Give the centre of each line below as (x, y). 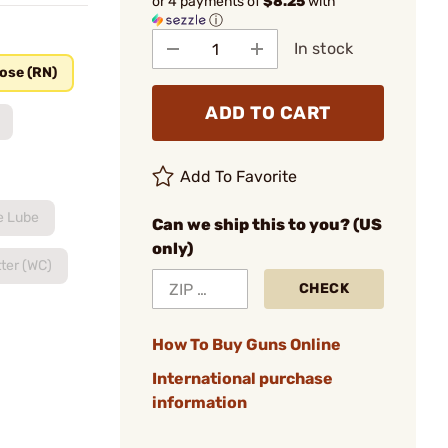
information (199, 402)
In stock (323, 48)
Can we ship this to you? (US (267, 224)
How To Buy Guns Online (246, 344)
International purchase (242, 378)
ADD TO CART (268, 113)
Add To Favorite (239, 176)
